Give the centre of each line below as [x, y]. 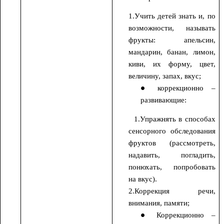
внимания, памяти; [159, 203]
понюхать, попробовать [172, 167]
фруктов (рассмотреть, [172, 143]
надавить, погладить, [172, 155]
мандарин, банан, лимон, [172, 52]
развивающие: [163, 100]
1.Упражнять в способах [172, 119]
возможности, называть [172, 28]
